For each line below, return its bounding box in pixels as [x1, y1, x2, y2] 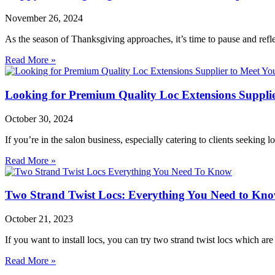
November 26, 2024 [5, 13, 83, 24]
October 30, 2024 [5, 113, 73, 124]
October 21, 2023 [5, 213, 73, 224]
